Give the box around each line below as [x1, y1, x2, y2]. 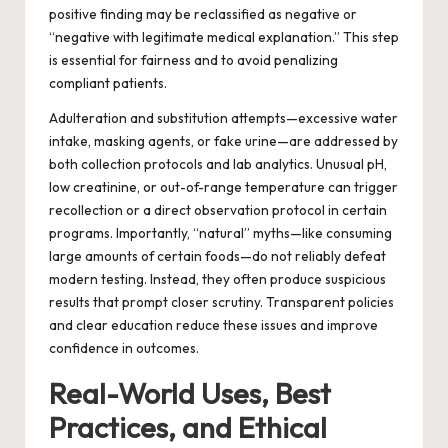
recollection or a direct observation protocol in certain [49, 201, 387, 220]
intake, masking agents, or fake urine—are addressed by [49, 132, 398, 151]
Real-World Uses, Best [49, 375, 331, 412]
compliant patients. [49, 74, 167, 93]
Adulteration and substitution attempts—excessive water [49, 109, 398, 128]
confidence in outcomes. [49, 339, 199, 358]
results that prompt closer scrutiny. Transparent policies [49, 293, 394, 312]
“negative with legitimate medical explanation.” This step [49, 28, 399, 47]
